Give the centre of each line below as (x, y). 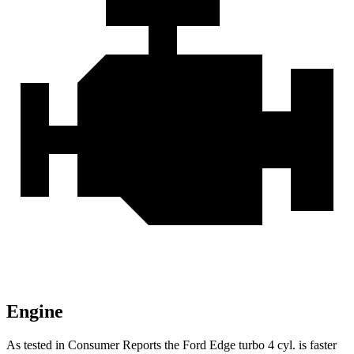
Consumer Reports (115, 345)
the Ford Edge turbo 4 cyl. (230, 345)
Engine (35, 312)
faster (322, 345)
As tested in (37, 345)
